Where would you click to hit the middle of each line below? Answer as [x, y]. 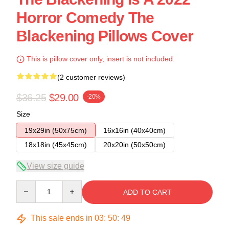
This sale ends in [62, 218]
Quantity [29, 185]
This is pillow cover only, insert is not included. [100, 59]
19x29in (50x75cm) [56, 130]
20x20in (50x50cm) [134, 145]
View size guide [55, 166]
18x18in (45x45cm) [56, 145]
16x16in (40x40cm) [134, 130]
